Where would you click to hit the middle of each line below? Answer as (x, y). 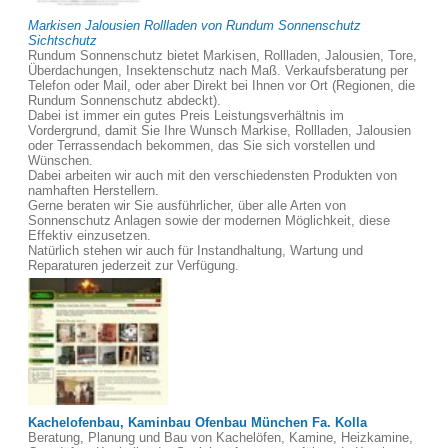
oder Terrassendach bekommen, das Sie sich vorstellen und (201, 145)
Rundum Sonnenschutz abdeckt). (124, 100)
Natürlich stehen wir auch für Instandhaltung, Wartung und (195, 250)
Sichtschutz (62, 40)
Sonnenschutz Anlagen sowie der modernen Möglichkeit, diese (209, 220)
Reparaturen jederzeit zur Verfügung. (133, 265)
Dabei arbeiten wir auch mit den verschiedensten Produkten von (212, 175)
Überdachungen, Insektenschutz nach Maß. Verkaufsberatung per (218, 70)
